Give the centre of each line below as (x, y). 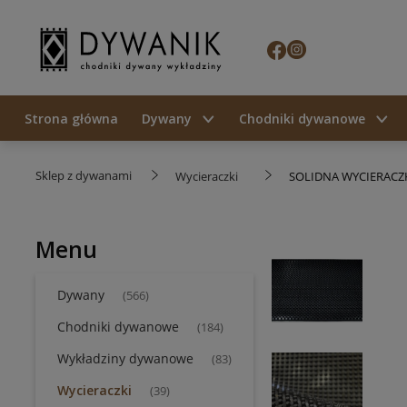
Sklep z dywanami (84, 175)
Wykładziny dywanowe (125, 358)
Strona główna (71, 118)
